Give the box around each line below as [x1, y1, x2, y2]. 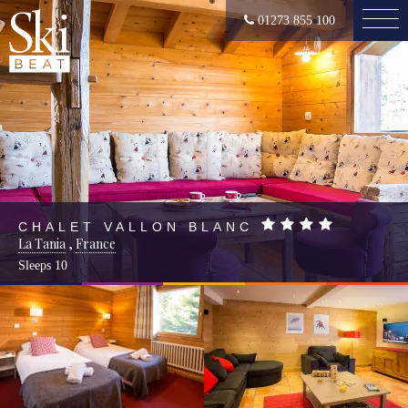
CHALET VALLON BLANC [18, 219, 253, 234]
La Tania [18, 235, 66, 252]
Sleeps [18, 259, 55, 272]
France [76, 235, 116, 252]
